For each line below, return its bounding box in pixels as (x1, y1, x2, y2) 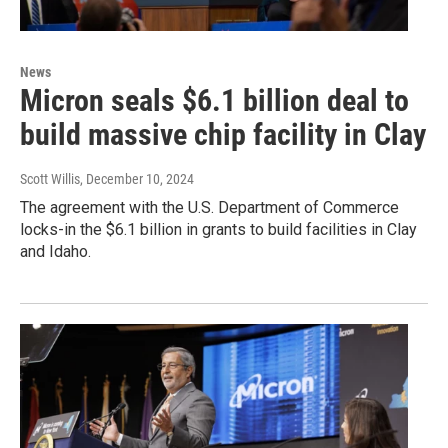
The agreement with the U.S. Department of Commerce (20, 197, 399, 217)
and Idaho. (20, 241, 91, 261)
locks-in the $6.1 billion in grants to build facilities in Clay (20, 219, 417, 239)
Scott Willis (20, 170, 80, 187)
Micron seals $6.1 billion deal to (20, 82, 409, 118)
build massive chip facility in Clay (20, 116, 426, 152)
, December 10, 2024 (80, 170, 194, 187)
